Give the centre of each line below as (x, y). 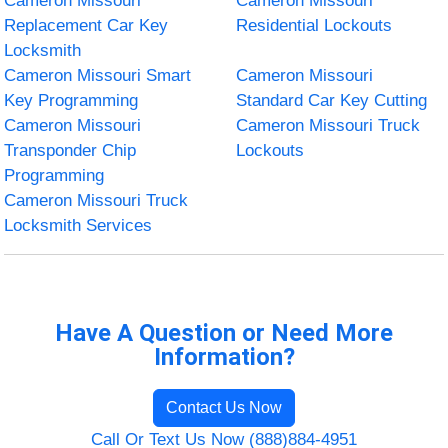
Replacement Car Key (86, 25)
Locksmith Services (78, 225)
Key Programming (71, 100)
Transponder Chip (70, 150)
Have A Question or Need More (224, 332)
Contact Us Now (224, 407)
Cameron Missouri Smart (98, 75)
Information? (224, 356)
